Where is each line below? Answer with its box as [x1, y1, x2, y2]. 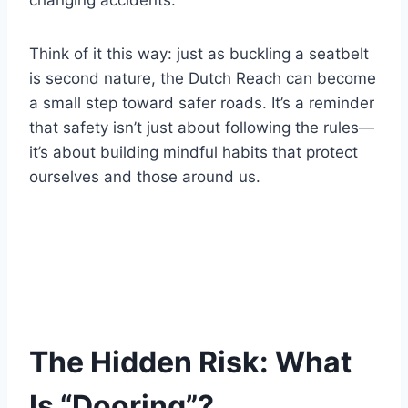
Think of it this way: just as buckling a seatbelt [29, 45, 369, 64]
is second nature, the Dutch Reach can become [29, 69, 376, 88]
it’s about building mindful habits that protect [29, 143, 358, 162]
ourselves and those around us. [29, 168, 260, 187]
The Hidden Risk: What [29, 344, 352, 381]
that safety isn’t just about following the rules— [29, 118, 374, 138]
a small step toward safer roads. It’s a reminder [29, 94, 374, 113]
